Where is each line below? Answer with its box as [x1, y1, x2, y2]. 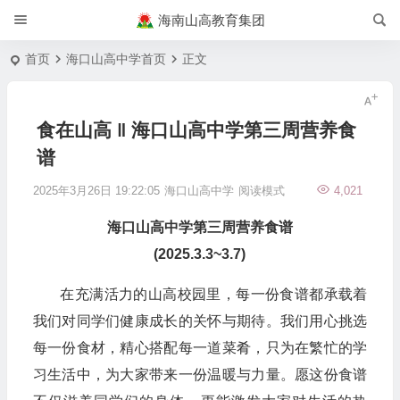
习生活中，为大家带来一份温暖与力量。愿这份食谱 [32, 367, 368, 382]
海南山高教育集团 [157, 12, 265, 28]
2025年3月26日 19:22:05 [32, 184, 160, 197]
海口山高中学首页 [66, 52, 167, 66]
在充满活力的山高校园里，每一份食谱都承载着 [32, 287, 368, 302]
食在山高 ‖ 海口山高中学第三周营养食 [36, 120, 356, 140]
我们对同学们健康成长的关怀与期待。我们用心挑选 [32, 313, 368, 329]
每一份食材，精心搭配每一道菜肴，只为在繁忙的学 [32, 340, 368, 355]
